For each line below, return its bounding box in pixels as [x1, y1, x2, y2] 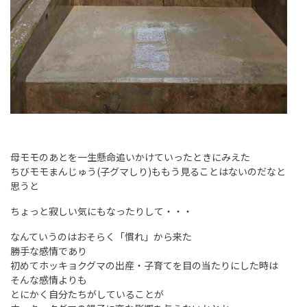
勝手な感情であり [10, 244, 87, 258]
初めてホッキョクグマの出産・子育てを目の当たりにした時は [10, 258, 278, 273]
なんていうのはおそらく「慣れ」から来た [10, 230, 192, 244]
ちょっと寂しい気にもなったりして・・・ [10, 204, 193, 219]
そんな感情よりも [10, 273, 87, 287]
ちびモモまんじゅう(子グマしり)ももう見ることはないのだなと [10, 164, 286, 179]
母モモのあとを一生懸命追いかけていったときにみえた [10, 150, 250, 164]
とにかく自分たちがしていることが [10, 287, 164, 302]
